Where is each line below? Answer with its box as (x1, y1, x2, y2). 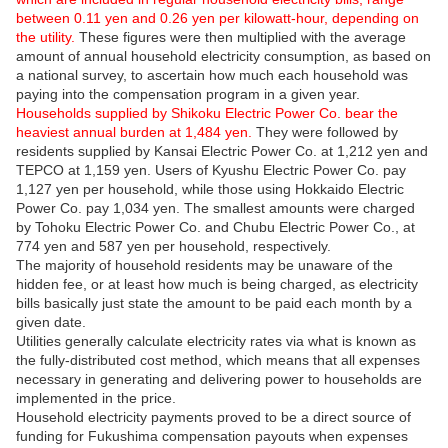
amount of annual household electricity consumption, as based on (16, 48, 431, 65)
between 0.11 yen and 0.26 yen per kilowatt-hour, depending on (16, 10, 419, 27)
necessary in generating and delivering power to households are (16, 371, 422, 388)
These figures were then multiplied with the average (79, 29, 406, 46)
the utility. (16, 29, 79, 46)
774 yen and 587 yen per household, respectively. (16, 238, 331, 255)
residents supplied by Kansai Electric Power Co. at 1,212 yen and (16, 143, 428, 160)
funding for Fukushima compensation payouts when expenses (16, 428, 408, 445)
